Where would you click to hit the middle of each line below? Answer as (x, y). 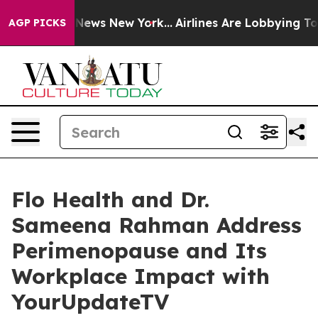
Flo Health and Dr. (110, 199)
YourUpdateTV (90, 302)
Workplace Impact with (141, 276)
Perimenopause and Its (139, 251)
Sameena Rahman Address (157, 225)
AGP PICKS (37, 23)
